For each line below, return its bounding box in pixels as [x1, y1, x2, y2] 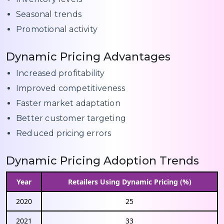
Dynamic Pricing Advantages [6, 50, 170, 64]
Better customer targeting [16, 113, 126, 123]
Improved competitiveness [16, 83, 125, 93]
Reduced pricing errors [16, 128, 111, 138]
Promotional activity [16, 24, 97, 34]
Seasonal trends [16, 9, 81, 19]
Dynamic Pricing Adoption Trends [6, 154, 199, 168]
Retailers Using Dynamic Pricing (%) [67, 177, 191, 187]
